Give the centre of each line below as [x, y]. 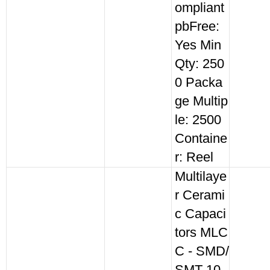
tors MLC [201, 233]
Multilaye [201, 177]
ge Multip [201, 101]
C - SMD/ [202, 251]
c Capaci [200, 214]
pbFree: [197, 27]
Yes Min [198, 45]
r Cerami [200, 195]
